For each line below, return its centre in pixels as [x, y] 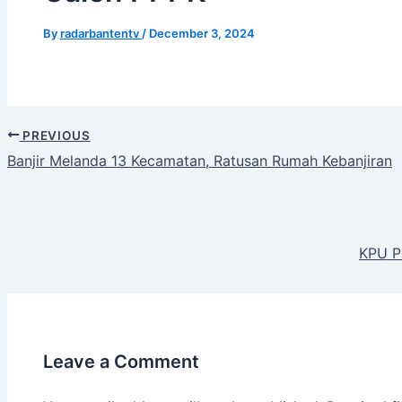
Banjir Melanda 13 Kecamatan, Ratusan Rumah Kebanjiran [200, 161]
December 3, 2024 [202, 33]
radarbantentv [101, 33]
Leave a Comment [121, 361]
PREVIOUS [55, 135]
